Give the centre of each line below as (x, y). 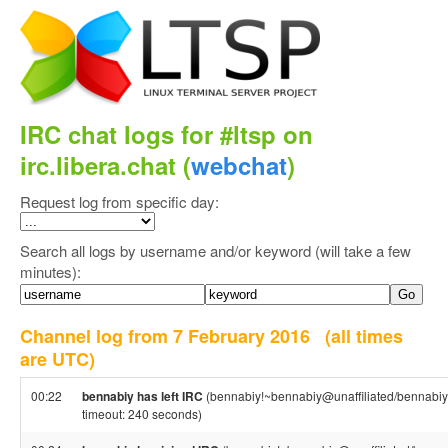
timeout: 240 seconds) (142, 413)
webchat (239, 165)
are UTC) (57, 359)
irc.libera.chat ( (105, 165)
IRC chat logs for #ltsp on (166, 134)
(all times (364, 336)
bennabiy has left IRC (142, 396)
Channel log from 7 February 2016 (172, 336)
